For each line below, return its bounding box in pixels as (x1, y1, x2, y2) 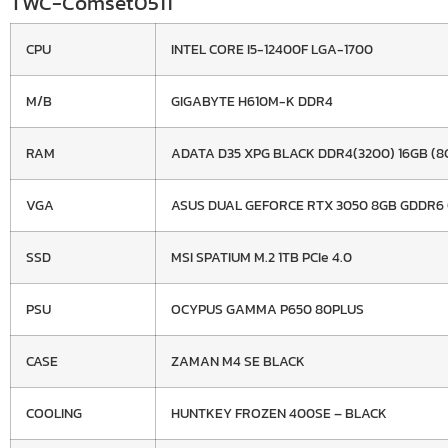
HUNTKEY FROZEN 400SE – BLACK (171, 401, 387, 424)
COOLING (26, 401, 82, 424)
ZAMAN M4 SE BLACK (171, 349, 305, 372)
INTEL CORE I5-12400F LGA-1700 (171, 37, 373, 60)
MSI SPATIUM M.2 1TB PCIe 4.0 (171, 245, 352, 268)
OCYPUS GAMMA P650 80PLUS (171, 297, 364, 320)
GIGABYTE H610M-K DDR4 (171, 89, 333, 112)
